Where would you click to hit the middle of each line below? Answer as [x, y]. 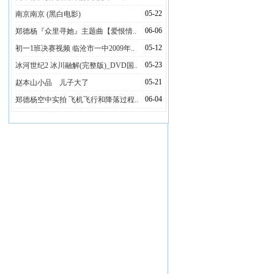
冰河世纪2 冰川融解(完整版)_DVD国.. [76, 65]
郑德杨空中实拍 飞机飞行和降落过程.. [77, 100]
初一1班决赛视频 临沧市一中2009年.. [75, 48]
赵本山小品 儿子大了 [52, 83]
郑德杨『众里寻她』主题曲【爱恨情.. [76, 31]
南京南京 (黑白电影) [48, 14]
